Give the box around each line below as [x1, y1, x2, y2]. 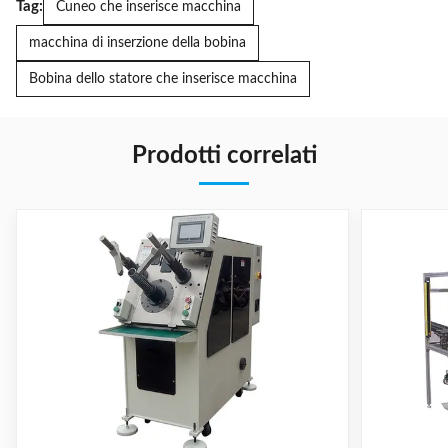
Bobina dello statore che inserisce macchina [29, 71, 297, 86]
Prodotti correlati [131, 143, 317, 168]
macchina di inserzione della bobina [29, 35, 246, 50]
